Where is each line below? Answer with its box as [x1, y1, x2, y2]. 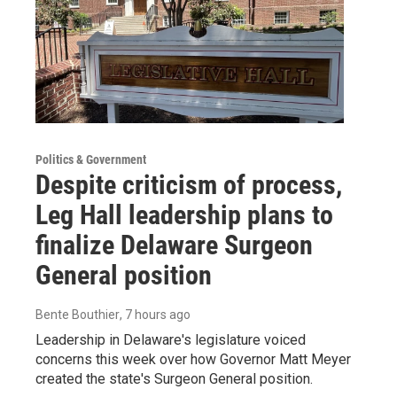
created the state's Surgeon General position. [35, 370, 313, 388]
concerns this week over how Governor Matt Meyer [35, 351, 351, 369]
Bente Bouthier [35, 307, 120, 323]
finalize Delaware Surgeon [35, 230, 313, 261]
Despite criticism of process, [35, 169, 342, 201]
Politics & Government [35, 152, 146, 167]
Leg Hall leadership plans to [35, 199, 333, 231]
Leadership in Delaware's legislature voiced [35, 331, 306, 349]
